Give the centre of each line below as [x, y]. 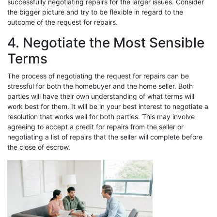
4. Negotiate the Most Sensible [106, 42]
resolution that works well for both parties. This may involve [101, 116]
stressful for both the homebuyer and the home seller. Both [100, 86]
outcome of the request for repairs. [62, 22]
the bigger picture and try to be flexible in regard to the [95, 12]
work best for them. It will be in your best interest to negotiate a [108, 106]
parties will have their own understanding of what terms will [101, 96]
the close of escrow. [39, 147]
